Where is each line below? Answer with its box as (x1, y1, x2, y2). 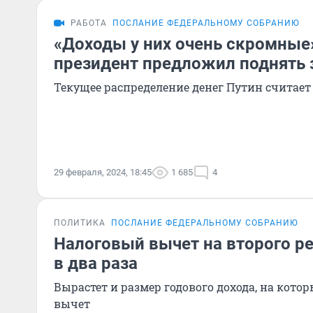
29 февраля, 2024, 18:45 (54, 167, 152, 177)
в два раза (54, 254, 138, 273)
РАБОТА (71, 18, 107, 28)
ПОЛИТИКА (54, 218, 105, 228)
